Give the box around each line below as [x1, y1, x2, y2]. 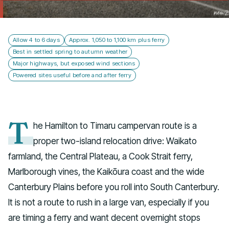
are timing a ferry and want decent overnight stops [8, 212, 200, 223]
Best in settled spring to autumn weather [13, 48, 128, 55]
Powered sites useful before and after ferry [13, 71, 131, 79]
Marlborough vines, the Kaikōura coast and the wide [8, 166, 204, 177]
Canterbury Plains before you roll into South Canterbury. [8, 181, 219, 192]
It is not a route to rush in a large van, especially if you [8, 196, 209, 208]
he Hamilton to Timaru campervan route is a [33, 120, 197, 131]
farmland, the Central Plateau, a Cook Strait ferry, [8, 150, 193, 162]
